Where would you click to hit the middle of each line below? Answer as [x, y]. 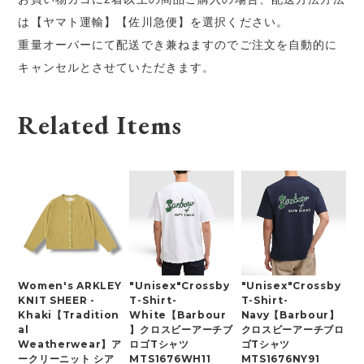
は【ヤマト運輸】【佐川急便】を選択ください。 [154, 22]
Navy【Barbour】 [290, 314]
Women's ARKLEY [70, 285]
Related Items [100, 125]
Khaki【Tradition [69, 314]
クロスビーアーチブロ [292, 329]
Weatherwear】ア [70, 344]
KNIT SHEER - [57, 300]
